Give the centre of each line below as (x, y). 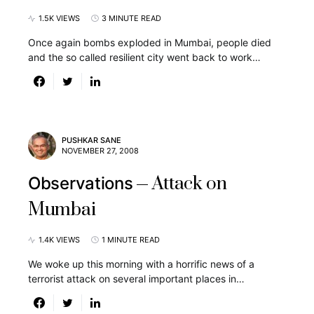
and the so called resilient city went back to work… (144, 57)
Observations (81, 183)
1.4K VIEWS (59, 240)
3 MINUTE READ (131, 18)
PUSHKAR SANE (91, 140)
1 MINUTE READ (131, 240)
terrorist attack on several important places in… (136, 279)
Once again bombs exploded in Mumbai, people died (150, 42)
